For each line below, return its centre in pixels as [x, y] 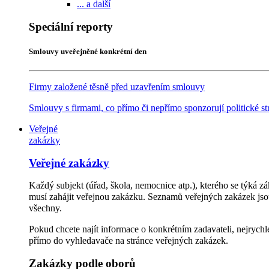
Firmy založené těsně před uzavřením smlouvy [117, 86]
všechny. [45, 208]
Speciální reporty [71, 26]
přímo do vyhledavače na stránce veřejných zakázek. [128, 241]
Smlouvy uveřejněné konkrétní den [88, 51]
